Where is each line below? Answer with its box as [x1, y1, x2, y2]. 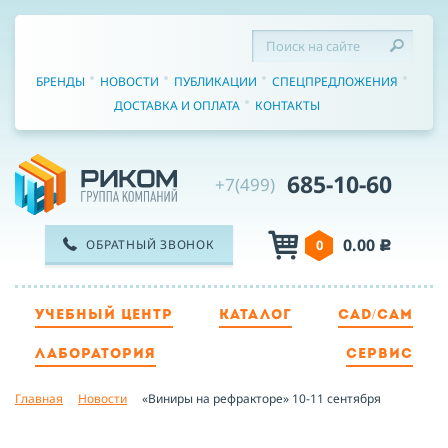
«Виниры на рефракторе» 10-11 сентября [142, 390, 381, 407]
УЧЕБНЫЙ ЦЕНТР [35, 308, 173, 323]
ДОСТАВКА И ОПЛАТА [113, 97, 240, 114]
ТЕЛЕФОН [162, 337, 224, 351]
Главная [15, 390, 63, 407]
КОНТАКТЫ [254, 97, 320, 114]
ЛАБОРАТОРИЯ [35, 347, 156, 362]
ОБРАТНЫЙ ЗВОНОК [86, 236, 215, 253]
